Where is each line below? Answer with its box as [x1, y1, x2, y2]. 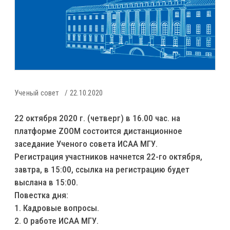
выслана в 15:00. [14, 177, 78, 187]
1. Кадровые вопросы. [14, 202, 99, 213]
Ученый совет [14, 88, 60, 98]
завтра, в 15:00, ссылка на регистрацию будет [14, 164, 189, 175]
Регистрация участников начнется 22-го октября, [14, 151, 202, 162]
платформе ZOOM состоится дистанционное [14, 125, 182, 136]
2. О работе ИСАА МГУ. [14, 215, 99, 226]
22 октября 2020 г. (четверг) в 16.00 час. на [14, 112, 180, 123]
